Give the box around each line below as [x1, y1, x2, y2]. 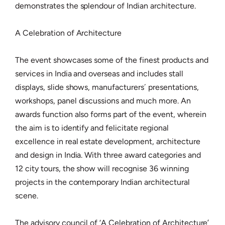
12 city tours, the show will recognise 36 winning [15, 164, 189, 173]
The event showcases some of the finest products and [15, 55, 208, 65]
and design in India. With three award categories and [15, 150, 201, 160]
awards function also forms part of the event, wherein [15, 109, 206, 119]
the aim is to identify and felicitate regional [15, 123, 169, 133]
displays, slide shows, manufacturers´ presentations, [15, 82, 199, 92]
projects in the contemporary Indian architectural [15, 177, 190, 187]
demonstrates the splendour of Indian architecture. [15, 1, 196, 11]
